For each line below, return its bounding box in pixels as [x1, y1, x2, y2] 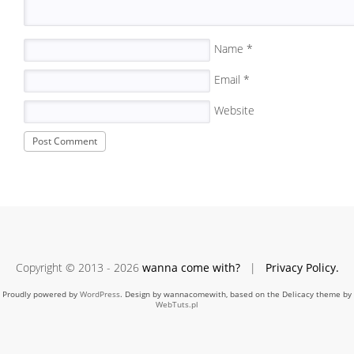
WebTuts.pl [156, 299, 198, 310]
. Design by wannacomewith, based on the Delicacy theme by [120, 288, 352, 299]
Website [214, 102, 254, 118]
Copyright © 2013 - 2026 [15, 260, 142, 275]
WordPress [80, 288, 120, 299]
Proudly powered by [2, 288, 80, 299]
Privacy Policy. [265, 260, 339, 275]
